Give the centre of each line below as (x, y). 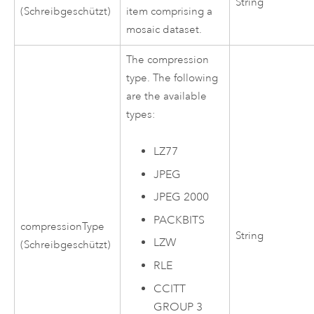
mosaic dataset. (164, 29)
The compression (168, 60)
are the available (167, 96)
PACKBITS (179, 220)
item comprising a (170, 11)
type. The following (172, 78)
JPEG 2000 (182, 197)
